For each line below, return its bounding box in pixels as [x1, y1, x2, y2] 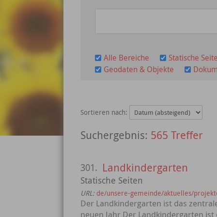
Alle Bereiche [104, 52, 149, 63]
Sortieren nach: [80, 108, 129, 117]
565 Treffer [151, 128, 203, 142]
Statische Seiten [80, 174, 143, 186]
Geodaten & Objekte [104, 64, 174, 75]
